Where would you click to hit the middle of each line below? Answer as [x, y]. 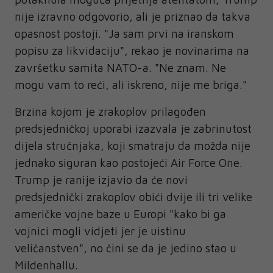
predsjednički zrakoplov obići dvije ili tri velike [133, 197]
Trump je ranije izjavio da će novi [101, 180]
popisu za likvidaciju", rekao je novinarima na [132, 51]
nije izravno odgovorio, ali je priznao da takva [133, 17]
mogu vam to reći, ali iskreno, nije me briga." [131, 85]
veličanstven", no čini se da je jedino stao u [126, 248]
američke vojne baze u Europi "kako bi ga [120, 214]
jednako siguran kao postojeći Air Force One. [129, 163]
